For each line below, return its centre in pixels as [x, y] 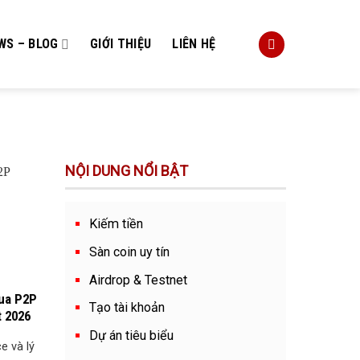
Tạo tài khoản [127, 308]
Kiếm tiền [116, 224]
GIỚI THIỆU [121, 44]
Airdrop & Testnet [138, 280]
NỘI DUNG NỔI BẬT [127, 171]
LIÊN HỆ [194, 44]
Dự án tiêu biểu [131, 336]
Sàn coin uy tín [129, 252]
